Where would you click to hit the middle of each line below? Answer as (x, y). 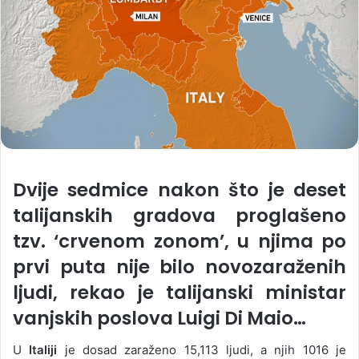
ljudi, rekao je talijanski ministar (179, 292)
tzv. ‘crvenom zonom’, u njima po (179, 241)
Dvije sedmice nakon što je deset (179, 190)
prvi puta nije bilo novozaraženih (179, 266)
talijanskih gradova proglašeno (179, 215)
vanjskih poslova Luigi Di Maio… (159, 318)
